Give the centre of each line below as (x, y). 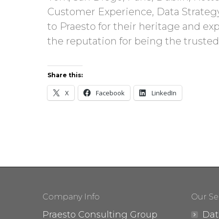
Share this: (65, 75)
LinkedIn (164, 93)
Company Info (71, 197)
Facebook (110, 93)
